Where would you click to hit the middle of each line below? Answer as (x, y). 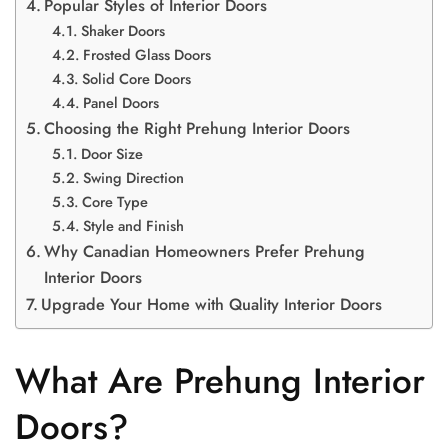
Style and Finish (133, 225)
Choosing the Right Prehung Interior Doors (197, 128)
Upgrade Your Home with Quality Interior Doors (212, 304)
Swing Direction (133, 177)
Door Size (111, 153)
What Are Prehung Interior (220, 380)
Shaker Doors (122, 30)
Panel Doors (120, 102)
